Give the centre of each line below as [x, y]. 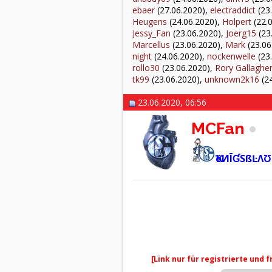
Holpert [237, 22]
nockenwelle [231, 56]
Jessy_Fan [151, 33]
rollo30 [146, 68]
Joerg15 [241, 33]
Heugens [150, 22]
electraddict [233, 10]
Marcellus [151, 45]
